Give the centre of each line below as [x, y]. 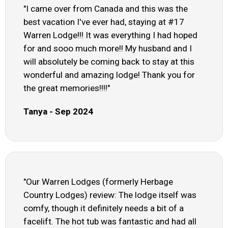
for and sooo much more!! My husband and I [108, 49]
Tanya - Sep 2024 [58, 112]
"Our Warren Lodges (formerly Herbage [98, 182]
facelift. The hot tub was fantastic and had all [110, 222]
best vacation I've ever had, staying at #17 [104, 22]
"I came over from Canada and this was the [106, 9]
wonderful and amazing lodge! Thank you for [109, 75]
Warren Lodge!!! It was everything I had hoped [110, 35]
